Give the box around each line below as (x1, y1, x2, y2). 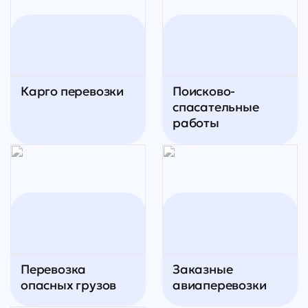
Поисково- (173, 83, 236, 100)
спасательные (173, 99, 259, 115)
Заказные (173, 261, 233, 278)
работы (173, 115, 219, 131)
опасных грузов (21, 277, 117, 294)
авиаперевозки (173, 277, 267, 294)
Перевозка (21, 261, 87, 278)
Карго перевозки (21, 83, 124, 100)
